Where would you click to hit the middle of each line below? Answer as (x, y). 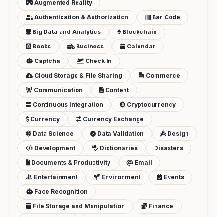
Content (116, 90)
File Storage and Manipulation (78, 206)
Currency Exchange (113, 119)
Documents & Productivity (70, 162)
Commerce (162, 75)
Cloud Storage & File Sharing (77, 75)
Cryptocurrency (151, 104)
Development (54, 148)
